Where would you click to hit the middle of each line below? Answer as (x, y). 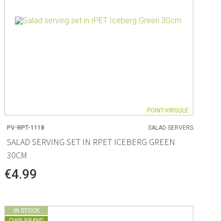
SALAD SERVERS (170, 128)
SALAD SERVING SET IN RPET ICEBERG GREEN (91, 142)
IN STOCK (26, 211)
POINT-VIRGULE (167, 110)
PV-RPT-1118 (26, 128)
